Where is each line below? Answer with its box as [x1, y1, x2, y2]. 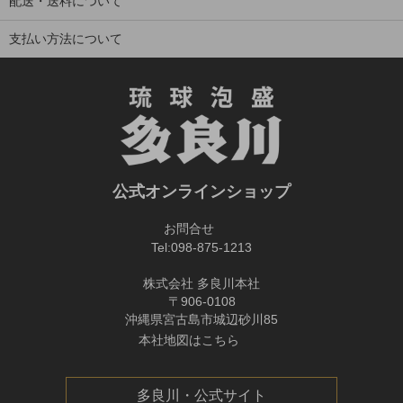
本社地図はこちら [139, 332, 243, 347]
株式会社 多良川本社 [143, 275, 260, 291]
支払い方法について [9, 31, 122, 46]
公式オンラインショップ [112, 182, 291, 201]
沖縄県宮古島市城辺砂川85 [125, 311, 278, 327]
